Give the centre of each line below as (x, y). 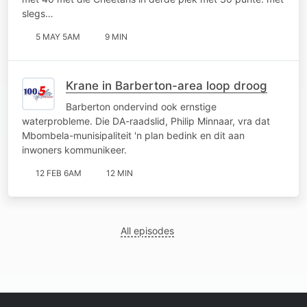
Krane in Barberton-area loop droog (167, 85)
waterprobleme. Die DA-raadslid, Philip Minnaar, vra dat (146, 121)
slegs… (38, 13)
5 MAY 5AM (58, 36)
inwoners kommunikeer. (74, 149)
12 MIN (120, 173)
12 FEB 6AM (59, 173)
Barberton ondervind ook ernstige (141, 106)
